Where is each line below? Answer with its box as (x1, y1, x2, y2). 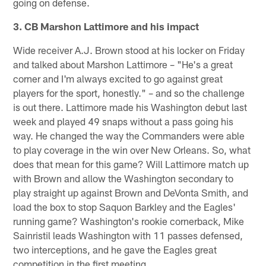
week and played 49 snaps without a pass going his (13, 115, 234, 127)
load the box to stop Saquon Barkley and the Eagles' (13, 200, 236, 213)
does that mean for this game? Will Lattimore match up (13, 157, 249, 170)
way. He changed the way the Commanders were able (13, 129, 245, 141)
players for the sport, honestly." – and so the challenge (13, 86, 245, 99)
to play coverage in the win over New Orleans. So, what (13, 143, 251, 156)
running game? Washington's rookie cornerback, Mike (13, 214, 245, 227)
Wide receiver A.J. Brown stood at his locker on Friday (13, 43, 245, 56)
